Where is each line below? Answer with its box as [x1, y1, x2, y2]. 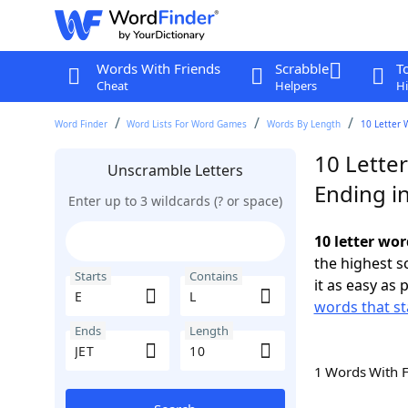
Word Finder [54, 117, 107, 130]
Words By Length [267, 117, 342, 130]
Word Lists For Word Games [127, 117, 248, 130]
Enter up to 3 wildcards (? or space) [67, 192, 282, 209]
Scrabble [274, 59, 329, 77]
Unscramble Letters [107, 160, 243, 180]
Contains [189, 268, 238, 284]
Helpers [274, 77, 317, 94]
